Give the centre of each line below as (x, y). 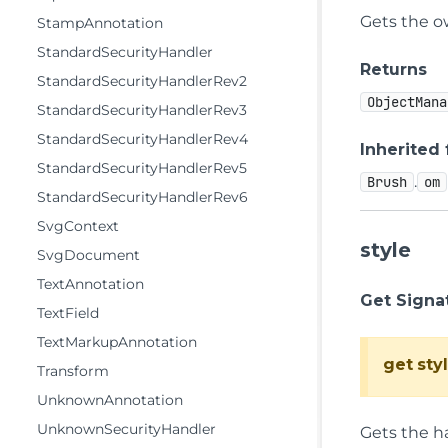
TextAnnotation (90, 284)
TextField (68, 313)
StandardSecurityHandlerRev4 (142, 139)
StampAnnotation (100, 23)
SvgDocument (88, 255)
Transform (73, 371)
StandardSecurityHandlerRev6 (142, 197)
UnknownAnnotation (110, 400)
